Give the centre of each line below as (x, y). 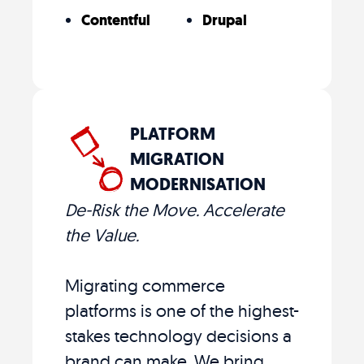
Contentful (116, 20)
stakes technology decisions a (178, 335)
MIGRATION (177, 159)
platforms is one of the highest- (182, 310)
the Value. (102, 234)
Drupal (225, 20)
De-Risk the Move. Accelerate (175, 209)
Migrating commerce (145, 285)
